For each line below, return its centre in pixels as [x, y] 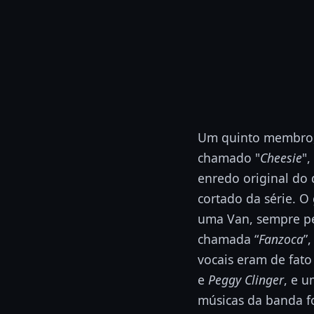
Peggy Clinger [246, 280]
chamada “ [228, 239]
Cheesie [281, 158]
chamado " [229, 158]
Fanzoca [281, 239]
